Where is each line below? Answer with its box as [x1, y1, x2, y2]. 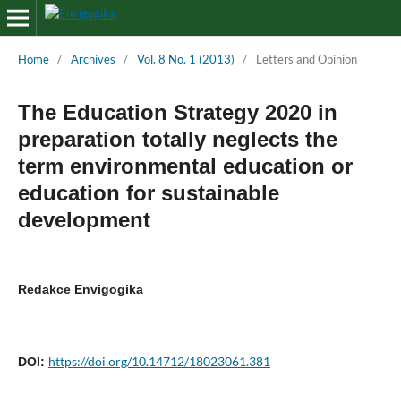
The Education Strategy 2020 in [17, 99, 337, 124]
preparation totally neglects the [17, 126, 337, 151]
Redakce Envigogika [17, 281, 143, 296]
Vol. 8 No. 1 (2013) [136, 51, 235, 66]
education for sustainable [17, 180, 279, 205]
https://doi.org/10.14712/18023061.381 [47, 353, 270, 369]
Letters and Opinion [255, 51, 357, 66]
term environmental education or [17, 153, 353, 178]
